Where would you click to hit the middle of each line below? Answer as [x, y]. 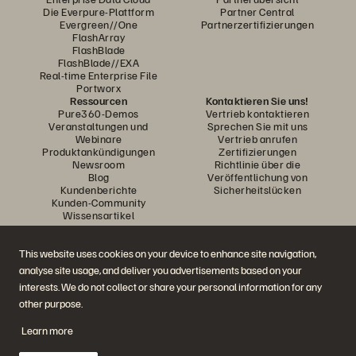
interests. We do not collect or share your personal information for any [170, 287]
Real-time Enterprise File [99, 75]
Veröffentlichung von [257, 177]
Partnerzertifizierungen [257, 24]
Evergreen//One [99, 24]
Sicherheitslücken [257, 190]
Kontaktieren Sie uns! [257, 101]
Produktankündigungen [99, 151]
